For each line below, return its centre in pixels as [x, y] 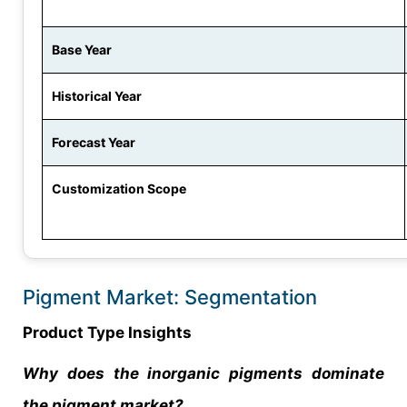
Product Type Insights [107, 332]
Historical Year [97, 95]
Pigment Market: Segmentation [170, 297]
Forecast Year [94, 142]
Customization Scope [119, 188]
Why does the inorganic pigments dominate [203, 373]
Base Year [82, 49]
